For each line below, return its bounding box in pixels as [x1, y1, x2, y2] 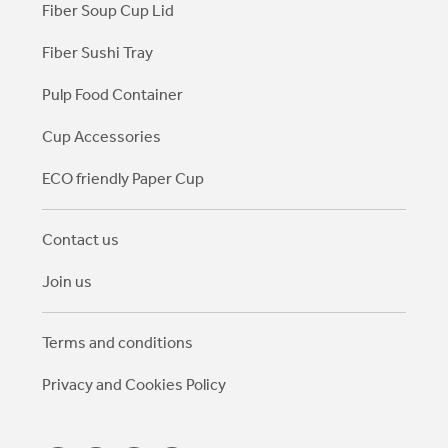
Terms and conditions [42, 333, 194, 352]
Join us [42, 272, 93, 291]
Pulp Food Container [42, 85, 184, 104]
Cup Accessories [42, 127, 162, 146]
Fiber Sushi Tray [42, 43, 154, 62]
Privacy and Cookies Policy [42, 375, 227, 394]
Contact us [42, 230, 120, 249]
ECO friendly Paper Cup [42, 169, 205, 188]
